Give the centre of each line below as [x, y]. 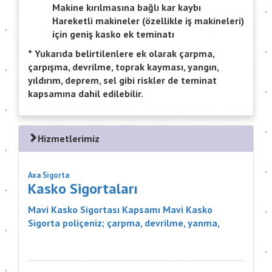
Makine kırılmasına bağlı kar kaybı [127, 8]
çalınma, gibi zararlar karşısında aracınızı [117, 236]
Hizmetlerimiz [69, 139]
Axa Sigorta [49, 175]
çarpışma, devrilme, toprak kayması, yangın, [123, 67]
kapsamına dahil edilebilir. [86, 94]
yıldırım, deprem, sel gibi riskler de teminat [122, 80]
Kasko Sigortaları [83, 189]
